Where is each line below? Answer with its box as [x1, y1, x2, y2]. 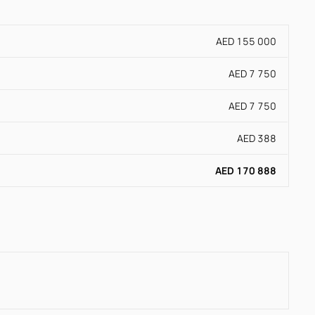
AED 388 [237, 131, 276, 146]
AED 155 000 [216, 34, 276, 49]
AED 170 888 [215, 164, 276, 178]
